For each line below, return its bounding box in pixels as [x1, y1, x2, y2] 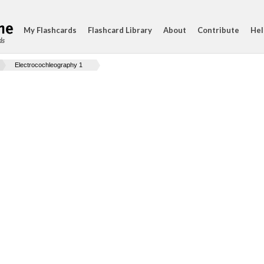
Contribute [197, 25, 239, 35]
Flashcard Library [88, 25, 152, 35]
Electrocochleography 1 [15, 61, 82, 68]
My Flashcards [24, 25, 77, 35]
